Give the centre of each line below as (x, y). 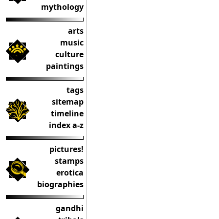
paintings (65, 66)
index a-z (66, 125)
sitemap (68, 102)
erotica (70, 173)
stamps (69, 161)
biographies (60, 184)
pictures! (66, 149)
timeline (67, 113)
